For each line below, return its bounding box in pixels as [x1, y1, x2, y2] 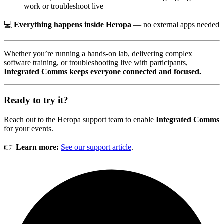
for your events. [4, 124, 53, 133]
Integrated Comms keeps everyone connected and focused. [4, 67, 201, 76]
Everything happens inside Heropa [14, 20, 131, 29]
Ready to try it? [4, 94, 68, 105]
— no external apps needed [131, 20, 219, 29]
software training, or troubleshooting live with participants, [4, 58, 188, 67]
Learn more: [16, 142, 59, 151]
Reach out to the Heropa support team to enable [4, 115, 156, 124]
